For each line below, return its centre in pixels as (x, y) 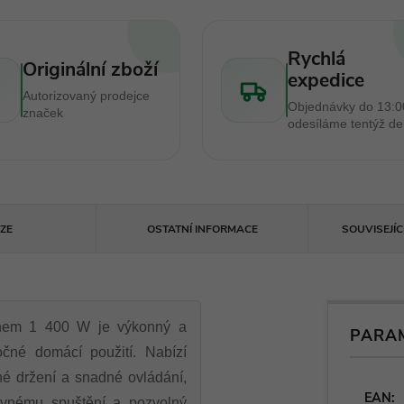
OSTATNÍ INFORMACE (202, 229)
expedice (326, 80)
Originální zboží (90, 69)
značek (42, 113)
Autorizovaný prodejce (86, 96)
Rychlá (317, 59)
